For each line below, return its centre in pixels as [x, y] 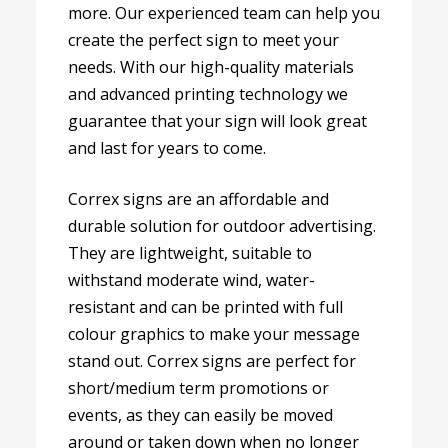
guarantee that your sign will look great [217, 121]
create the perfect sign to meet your [203, 40]
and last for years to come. [167, 148]
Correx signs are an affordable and [198, 199]
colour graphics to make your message [214, 334]
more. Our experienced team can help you [224, 13]
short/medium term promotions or [198, 388]
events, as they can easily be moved [200, 415]
